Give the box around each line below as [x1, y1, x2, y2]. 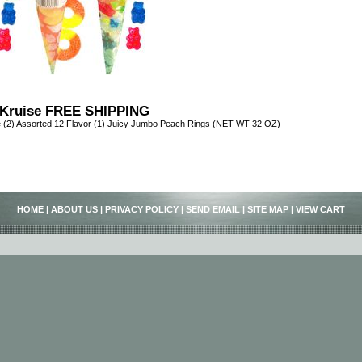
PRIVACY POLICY [105, 204, 179, 214]
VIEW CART [296, 204, 345, 214]
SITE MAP [247, 204, 288, 214]
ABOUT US [51, 204, 98, 214]
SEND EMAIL [186, 204, 240, 214]
